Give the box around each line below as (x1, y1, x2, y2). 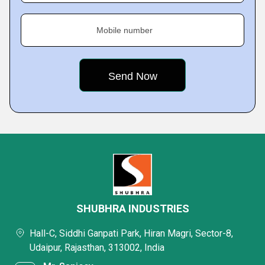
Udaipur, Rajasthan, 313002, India (30, 242, 164, 253)
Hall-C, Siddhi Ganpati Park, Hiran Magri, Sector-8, (30, 228, 233, 239)
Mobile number (96, 25, 153, 35)
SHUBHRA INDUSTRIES (76, 202, 189, 215)
